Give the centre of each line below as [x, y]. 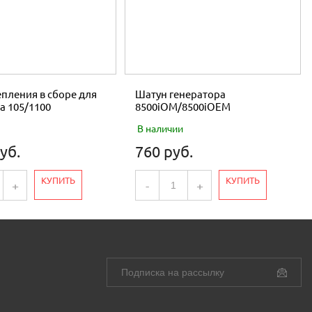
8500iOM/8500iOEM [183, 107]
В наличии [159, 129]
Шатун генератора [181, 95]
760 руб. [164, 152]
